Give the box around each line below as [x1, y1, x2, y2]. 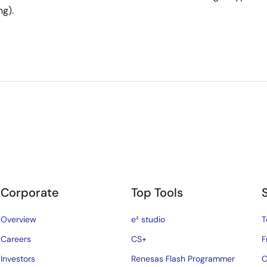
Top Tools [131, 185, 184, 200]
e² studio [131, 214, 166, 225]
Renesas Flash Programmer [131, 253, 235, 264]
